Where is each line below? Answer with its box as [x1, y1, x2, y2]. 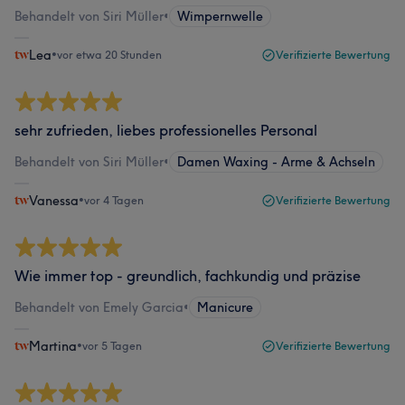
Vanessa [29, 193, 79, 209]
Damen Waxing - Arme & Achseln [177, 154, 375, 170]
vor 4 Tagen [84, 193, 144, 207]
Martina [29, 338, 77, 354]
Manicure [197, 299, 253, 316]
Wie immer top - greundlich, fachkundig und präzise [14, 267, 361, 285]
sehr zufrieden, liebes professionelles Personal [14, 121, 317, 139]
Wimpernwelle [177, 8, 263, 24]
